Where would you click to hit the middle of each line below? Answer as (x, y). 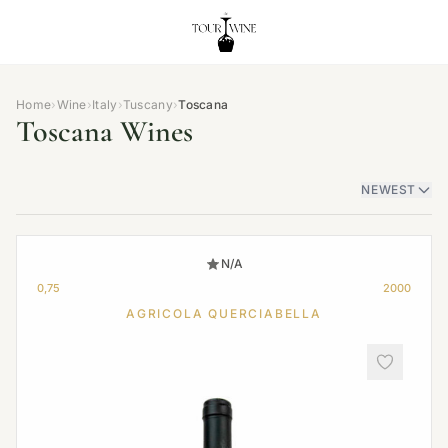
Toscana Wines (104, 131)
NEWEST (388, 189)
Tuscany (147, 104)
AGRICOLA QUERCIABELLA (224, 313)
